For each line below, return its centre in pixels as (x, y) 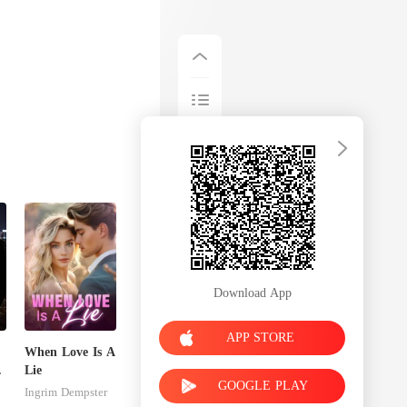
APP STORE (260, 337)
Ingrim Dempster (66, 392)
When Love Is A (70, 352)
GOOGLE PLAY (263, 385)
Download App (252, 293)
